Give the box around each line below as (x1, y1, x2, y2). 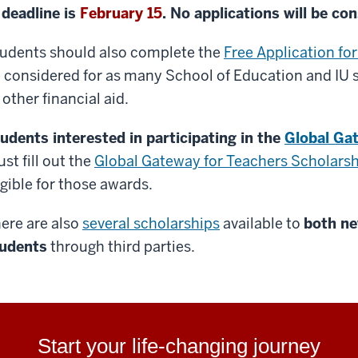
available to (220, 214, 304, 233)
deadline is (2, 4, 80, 23)
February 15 (80, 4, 162, 23)
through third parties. (47, 237, 195, 257)
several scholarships (82, 214, 220, 233)
